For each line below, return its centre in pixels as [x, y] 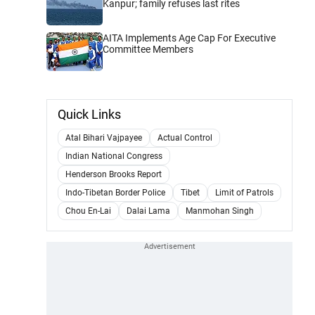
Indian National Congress [114, 156]
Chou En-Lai [88, 211]
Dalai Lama [148, 211]
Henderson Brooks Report [114, 174]
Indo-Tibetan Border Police [115, 193]
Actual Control [185, 138]
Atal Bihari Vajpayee [104, 138]
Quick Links [89, 114]
